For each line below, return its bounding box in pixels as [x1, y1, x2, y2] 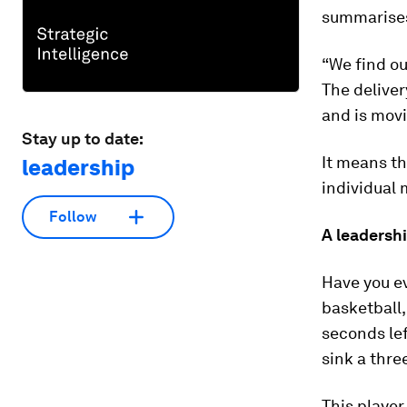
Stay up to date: [22, 128, 144, 148]
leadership [22, 154, 134, 181]
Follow [49, 208, 96, 226]
